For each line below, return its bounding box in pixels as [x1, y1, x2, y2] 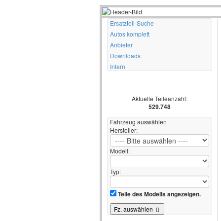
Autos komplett [110, 30, 149, 38]
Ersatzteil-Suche [110, 19, 154, 27]
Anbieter [110, 40, 133, 49]
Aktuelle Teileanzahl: [131, 94, 187, 103]
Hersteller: [110, 126, 138, 134]
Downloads [110, 51, 141, 60]
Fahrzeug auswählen [110, 117, 167, 126]
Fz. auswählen [114, 205, 154, 213]
